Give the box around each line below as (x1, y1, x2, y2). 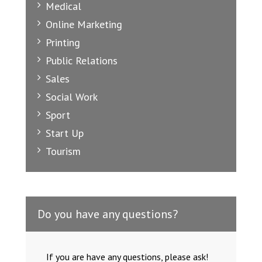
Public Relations (46, 54, 118, 68)
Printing (46, 36, 80, 50)
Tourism (46, 144, 81, 158)
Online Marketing (46, 18, 122, 32)
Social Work (46, 90, 98, 104)
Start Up (46, 126, 84, 140)
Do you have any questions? (37, 206, 178, 222)
